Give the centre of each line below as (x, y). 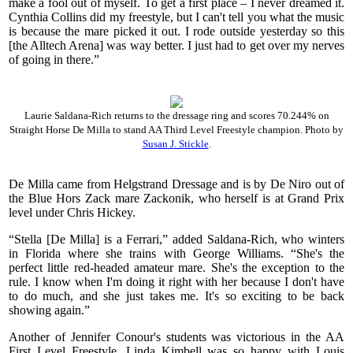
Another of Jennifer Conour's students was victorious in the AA (176, 337)
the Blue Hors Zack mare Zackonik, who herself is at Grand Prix (176, 199)
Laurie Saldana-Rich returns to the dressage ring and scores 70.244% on (176, 116)
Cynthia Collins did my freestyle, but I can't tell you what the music (176, 17)
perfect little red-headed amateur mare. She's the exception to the (176, 268)
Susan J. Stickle (175, 144)
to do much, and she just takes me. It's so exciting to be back (176, 296)
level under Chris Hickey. (75, 213)
